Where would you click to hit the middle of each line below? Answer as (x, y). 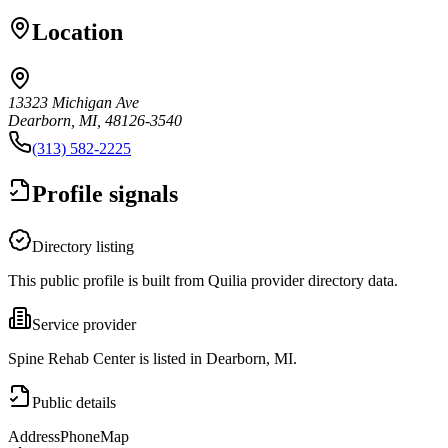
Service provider (84, 324)
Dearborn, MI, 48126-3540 (95, 120)
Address (34, 436)
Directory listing (83, 246)
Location (77, 31)
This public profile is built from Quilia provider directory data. (203, 280)
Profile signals (105, 193)
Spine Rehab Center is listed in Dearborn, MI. (152, 358)
